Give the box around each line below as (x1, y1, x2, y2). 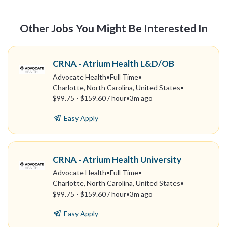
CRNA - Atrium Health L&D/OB (52, 58, 174, 69)
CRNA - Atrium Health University (52, 154, 181, 165)
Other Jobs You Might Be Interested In (19, 22, 208, 35)
